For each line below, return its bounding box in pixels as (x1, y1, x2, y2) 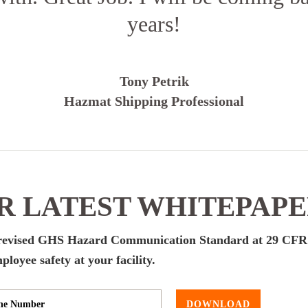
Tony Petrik (119, 74, 189, 89)
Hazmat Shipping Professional (64, 93, 244, 109)
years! (127, 12, 181, 37)
